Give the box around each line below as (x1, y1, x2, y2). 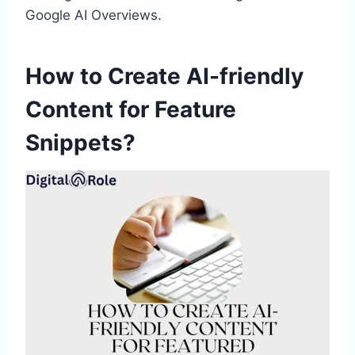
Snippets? (25, 128, 136, 156)
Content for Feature (25, 95, 236, 123)
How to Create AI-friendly (25, 62, 303, 90)
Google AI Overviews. (25, 6, 162, 23)
